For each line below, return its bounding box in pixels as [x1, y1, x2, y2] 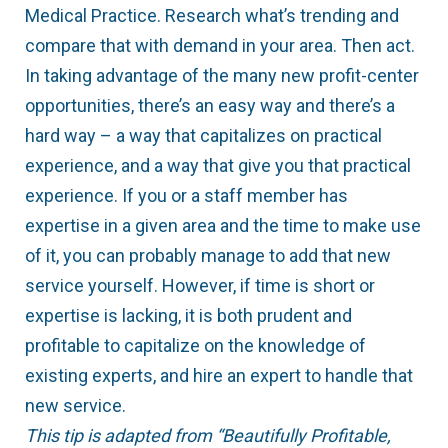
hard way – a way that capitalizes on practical [25, 125, 382, 147]
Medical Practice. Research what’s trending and [25, 5, 399, 27]
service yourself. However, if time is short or [25, 275, 375, 297]
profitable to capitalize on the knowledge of [25, 335, 366, 357]
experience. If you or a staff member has [25, 185, 348, 207]
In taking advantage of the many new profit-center [25, 65, 419, 87]
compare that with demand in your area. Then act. [25, 35, 415, 57]
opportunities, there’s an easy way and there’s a [25, 95, 395, 117]
